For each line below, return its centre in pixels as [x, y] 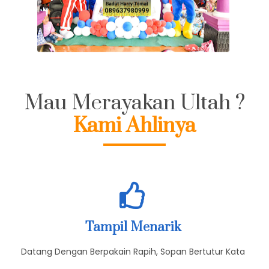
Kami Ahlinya [134, 141]
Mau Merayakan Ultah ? [134, 119]
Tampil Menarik [133, 243]
